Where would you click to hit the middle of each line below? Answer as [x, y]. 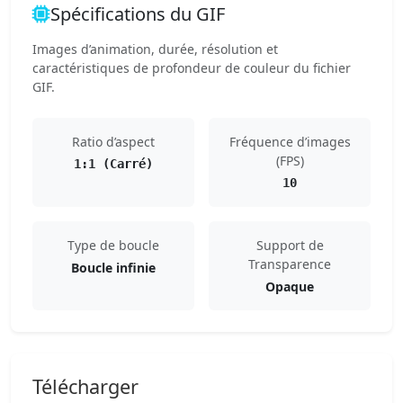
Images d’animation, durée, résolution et [155, 49]
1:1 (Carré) [113, 164]
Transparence [290, 264]
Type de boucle [113, 245]
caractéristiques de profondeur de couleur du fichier [192, 68]
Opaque [290, 287]
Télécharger [85, 386]
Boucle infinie [113, 268]
